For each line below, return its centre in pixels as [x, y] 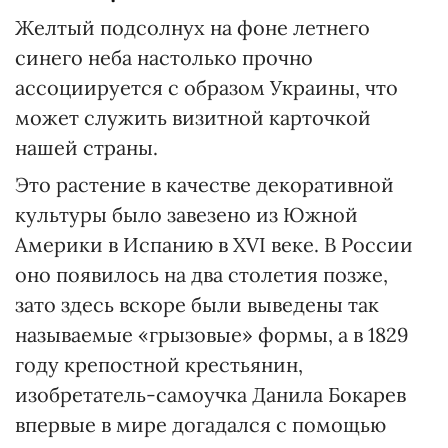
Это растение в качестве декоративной [204, 184]
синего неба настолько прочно [164, 57]
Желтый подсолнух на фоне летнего [192, 27]
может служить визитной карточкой [193, 117]
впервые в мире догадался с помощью [200, 424]
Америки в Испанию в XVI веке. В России [214, 244]
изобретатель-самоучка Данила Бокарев [210, 394]
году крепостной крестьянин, [159, 364]
